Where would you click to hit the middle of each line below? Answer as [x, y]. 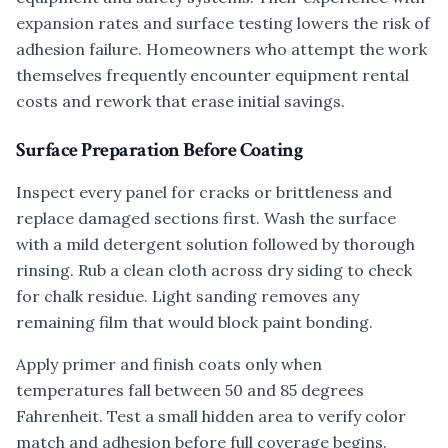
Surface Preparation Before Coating [159, 150]
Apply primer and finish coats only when [169, 364]
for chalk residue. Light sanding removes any [187, 296]
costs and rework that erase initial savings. [180, 101]
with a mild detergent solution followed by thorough [215, 244]
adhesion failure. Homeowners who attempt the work [221, 49]
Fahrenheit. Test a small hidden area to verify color [211, 416]
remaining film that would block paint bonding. [194, 322]
